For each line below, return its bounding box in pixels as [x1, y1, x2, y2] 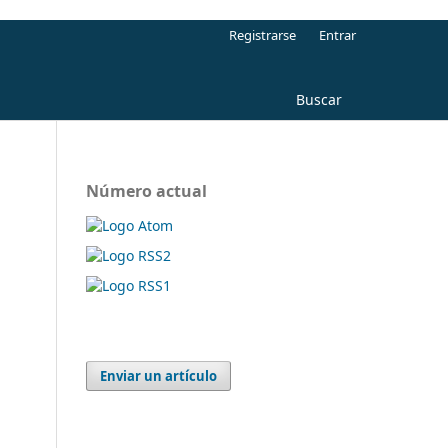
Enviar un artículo [100, 366, 218, 385]
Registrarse [229, 25, 297, 44]
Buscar [296, 89, 342, 109]
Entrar [319, 25, 356, 44]
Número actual [86, 179, 207, 202]
